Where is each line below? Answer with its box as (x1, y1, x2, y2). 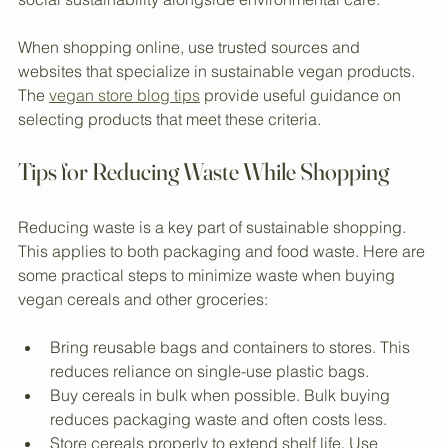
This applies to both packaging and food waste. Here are (18, 299, 429, 320)
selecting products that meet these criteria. (18, 167, 321, 188)
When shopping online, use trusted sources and (18, 95, 364, 116)
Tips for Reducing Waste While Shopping (18, 215, 389, 245)
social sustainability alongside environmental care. (18, 47, 380, 68)
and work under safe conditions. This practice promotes (18, 23, 419, 44)
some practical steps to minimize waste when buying (18, 323, 399, 344)
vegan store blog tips (49, 143, 200, 164)
